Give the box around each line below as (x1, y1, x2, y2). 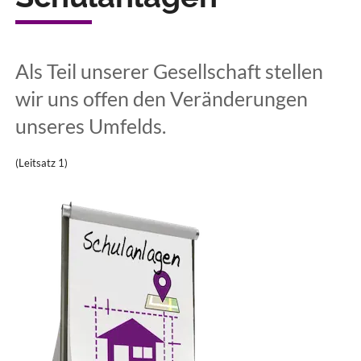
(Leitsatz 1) (15, 156, 68, 169)
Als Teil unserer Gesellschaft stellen (15, 59, 323, 83)
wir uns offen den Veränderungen (15, 86, 308, 110)
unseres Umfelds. (15, 114, 166, 138)
